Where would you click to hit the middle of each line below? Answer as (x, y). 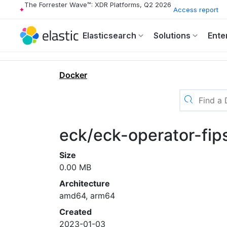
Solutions (172, 35)
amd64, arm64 (87, 196)
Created (75, 212)
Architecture (85, 183)
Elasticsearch (109, 35)
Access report (196, 9)
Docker (73, 75)
